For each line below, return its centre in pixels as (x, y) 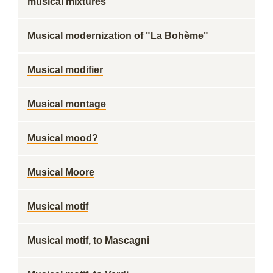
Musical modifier (65, 70)
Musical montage (67, 104)
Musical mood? (63, 138)
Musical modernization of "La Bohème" (118, 36)
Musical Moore (61, 172)
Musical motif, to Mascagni (88, 240)
